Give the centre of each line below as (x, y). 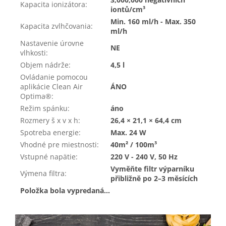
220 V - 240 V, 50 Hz (144, 156)
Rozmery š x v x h (49, 120)
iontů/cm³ (128, 9)
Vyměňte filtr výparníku (152, 168)
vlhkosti (33, 52)
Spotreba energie (49, 132)
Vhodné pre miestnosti (59, 144)
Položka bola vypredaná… (65, 190)
